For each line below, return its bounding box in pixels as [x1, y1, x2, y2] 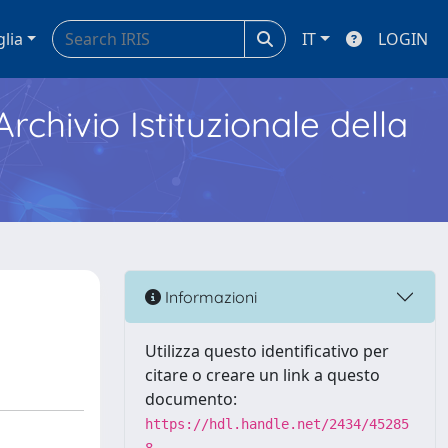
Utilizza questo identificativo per [145, 340, 389, 362]
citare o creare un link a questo [145, 364, 380, 386]
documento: [145, 388, 237, 410]
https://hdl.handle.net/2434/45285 [145, 416, 409, 432]
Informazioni [161, 286, 257, 307]
